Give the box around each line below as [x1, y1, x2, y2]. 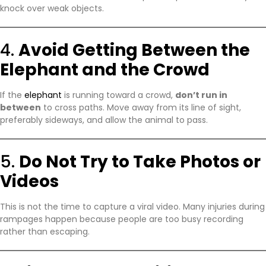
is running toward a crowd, [64, 88, 175, 101]
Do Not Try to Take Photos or [19, 150, 261, 173]
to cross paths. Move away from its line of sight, [41, 101, 241, 113]
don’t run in [175, 88, 227, 101]
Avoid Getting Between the [18, 38, 250, 62]
